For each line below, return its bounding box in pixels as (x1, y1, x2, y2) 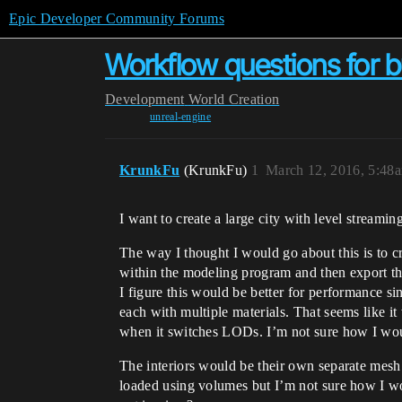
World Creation (188, 92, 280, 107)
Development (105, 92, 185, 107)
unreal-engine (149, 110, 212, 123)
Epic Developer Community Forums (9, 11, 224, 26)
